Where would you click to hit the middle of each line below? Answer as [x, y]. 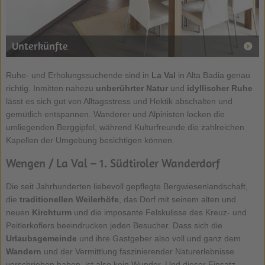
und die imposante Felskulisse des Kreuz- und [159, 213]
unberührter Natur [132, 88]
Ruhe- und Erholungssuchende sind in [78, 75]
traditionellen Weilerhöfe [69, 200]
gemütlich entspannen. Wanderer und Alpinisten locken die [115, 114]
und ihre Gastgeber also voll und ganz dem [160, 239]
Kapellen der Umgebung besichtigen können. [90, 140]
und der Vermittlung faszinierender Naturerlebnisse [138, 252]
